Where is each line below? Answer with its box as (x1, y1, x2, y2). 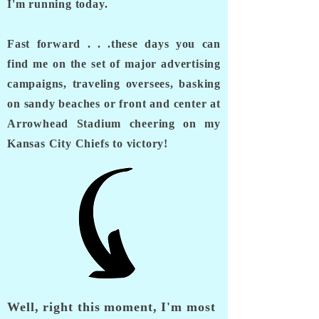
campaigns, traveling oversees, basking (7, 78, 221, 90)
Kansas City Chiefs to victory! (7, 137, 169, 150)
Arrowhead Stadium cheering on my (7, 117, 221, 130)
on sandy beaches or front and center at (7, 98, 221, 110)
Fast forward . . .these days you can (7, 38, 221, 50)
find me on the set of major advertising (7, 58, 221, 70)
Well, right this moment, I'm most (7, 300, 216, 314)
